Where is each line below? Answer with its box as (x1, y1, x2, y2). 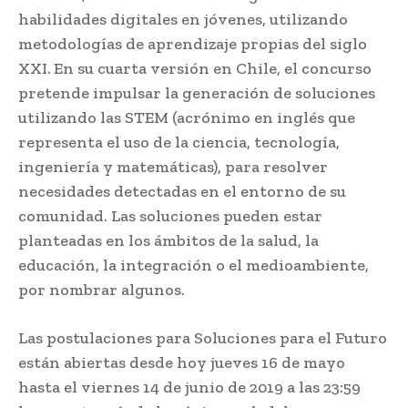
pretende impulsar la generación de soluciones (18, 82, 375, 103)
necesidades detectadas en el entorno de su (18, 180, 346, 201)
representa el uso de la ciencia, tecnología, (18, 131, 340, 152)
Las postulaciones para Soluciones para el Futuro (18, 327, 387, 348)
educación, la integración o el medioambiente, (18, 254, 369, 275)
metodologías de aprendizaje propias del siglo (18, 33, 367, 54)
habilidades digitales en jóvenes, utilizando (18, 8, 348, 29)
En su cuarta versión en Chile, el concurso (54, 57, 372, 78)
